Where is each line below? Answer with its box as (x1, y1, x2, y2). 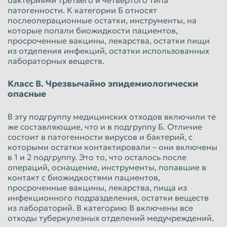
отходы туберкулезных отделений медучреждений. (8, 212, 214, 223)
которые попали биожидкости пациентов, (8, 25, 178, 35)
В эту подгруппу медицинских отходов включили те (8, 111, 216, 122)
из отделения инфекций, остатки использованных (8, 45, 209, 56)
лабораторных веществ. (8, 55, 104, 66)
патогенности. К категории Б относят (8, 5, 157, 15)
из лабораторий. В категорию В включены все (8, 202, 193, 213)
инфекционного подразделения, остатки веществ (8, 192, 209, 203)
